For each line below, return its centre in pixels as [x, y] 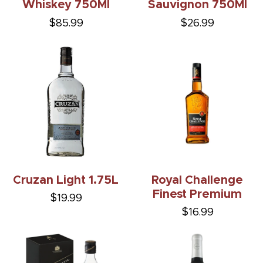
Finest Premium [197, 194]
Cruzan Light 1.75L [66, 180]
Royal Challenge [197, 180]
